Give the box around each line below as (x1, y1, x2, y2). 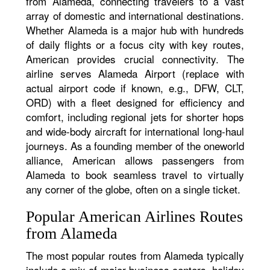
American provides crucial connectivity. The (26, 51, 244, 66)
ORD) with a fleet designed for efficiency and (26, 95, 244, 110)
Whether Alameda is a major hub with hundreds (26, 22, 244, 37)
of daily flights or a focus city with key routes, (26, 37, 244, 52)
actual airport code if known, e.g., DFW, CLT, (26, 80, 244, 95)
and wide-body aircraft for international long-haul (26, 124, 244, 139)
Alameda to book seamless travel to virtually (26, 167, 244, 182)
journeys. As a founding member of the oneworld (26, 138, 244, 153)
